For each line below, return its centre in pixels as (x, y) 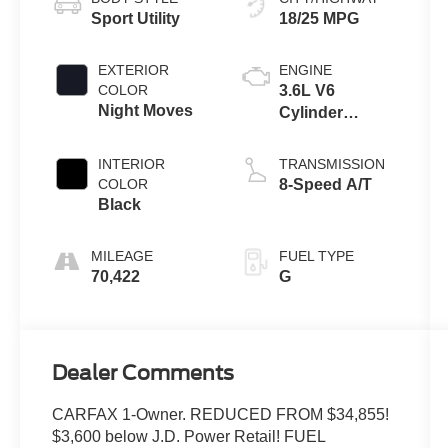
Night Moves (146, 111)
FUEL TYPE (316, 256)
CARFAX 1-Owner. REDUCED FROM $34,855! (221, 415)
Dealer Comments (143, 373)
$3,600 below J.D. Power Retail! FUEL (189, 437)
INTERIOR (132, 164)
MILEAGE (122, 256)
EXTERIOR (134, 70)
